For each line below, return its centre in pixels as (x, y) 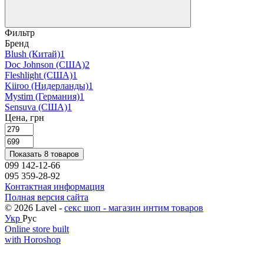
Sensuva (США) (36, 107)
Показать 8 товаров (44, 154)
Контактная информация (55, 186)
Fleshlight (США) (39, 75)
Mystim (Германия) (42, 96)
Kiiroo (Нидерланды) (47, 85)
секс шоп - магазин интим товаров (134, 207)
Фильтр (20, 32)
